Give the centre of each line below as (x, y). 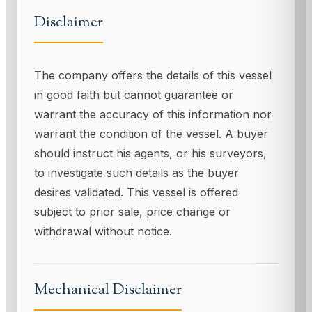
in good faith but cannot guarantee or (134, 95)
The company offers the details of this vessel (153, 75)
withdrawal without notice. (103, 231)
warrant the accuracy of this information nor (153, 114)
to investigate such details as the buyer (136, 173)
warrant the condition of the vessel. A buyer (151, 134)
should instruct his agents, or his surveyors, (150, 153)
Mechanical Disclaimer (108, 290)
